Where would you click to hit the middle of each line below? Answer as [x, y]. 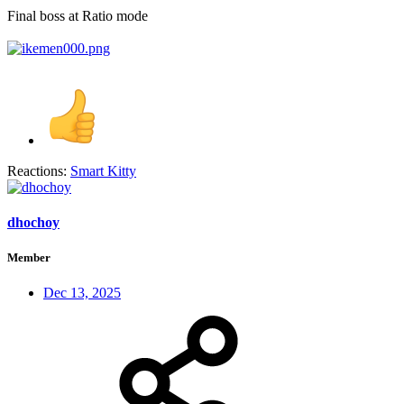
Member [29, 258]
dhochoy [33, 222]
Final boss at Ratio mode [78, 15]
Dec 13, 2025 [82, 293]
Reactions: [37, 170]
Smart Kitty [103, 170]
